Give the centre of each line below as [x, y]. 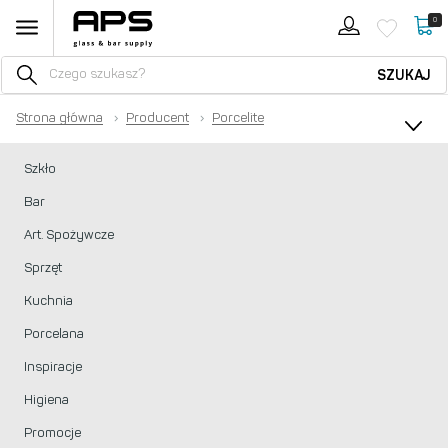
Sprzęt [43, 267]
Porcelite [238, 117]
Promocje [52, 432]
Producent [157, 117]
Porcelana [54, 333]
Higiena [46, 399]
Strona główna [59, 117]
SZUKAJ [403, 75]
